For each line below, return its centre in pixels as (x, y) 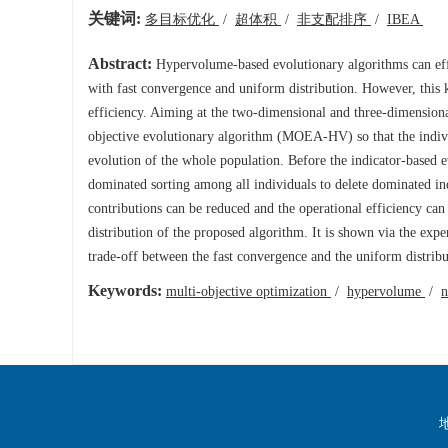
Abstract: (120, 64)
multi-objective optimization (248, 292)
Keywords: (125, 291)
